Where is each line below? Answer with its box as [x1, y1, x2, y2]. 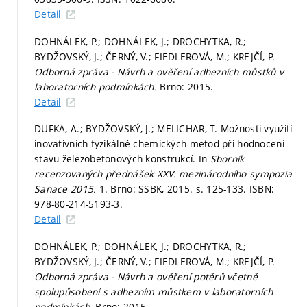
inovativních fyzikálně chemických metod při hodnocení [34, 137, 284, 151]
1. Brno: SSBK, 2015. [99, 182, 196, 196]
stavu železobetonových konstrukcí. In [34, 152, 210, 166]
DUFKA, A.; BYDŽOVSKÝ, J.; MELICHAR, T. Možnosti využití [34, 122, 293, 136]
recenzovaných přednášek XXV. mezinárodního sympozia [34, 167, 293, 181]
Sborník [210, 152, 245, 166]
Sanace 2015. [34, 182, 99, 196]
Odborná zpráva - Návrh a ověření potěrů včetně [34, 269, 258, 283]
